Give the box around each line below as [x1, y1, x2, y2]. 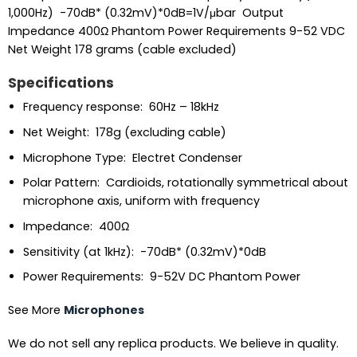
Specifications [7, 73, 114, 92]
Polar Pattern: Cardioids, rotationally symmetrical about [22, 175, 348, 191]
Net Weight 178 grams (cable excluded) [7, 41, 237, 58]
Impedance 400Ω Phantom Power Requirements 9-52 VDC [7, 23, 348, 40]
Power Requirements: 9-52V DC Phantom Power [22, 269, 300, 285]
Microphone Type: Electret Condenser [22, 149, 242, 166]
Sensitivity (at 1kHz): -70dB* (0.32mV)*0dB [22, 243, 266, 260]
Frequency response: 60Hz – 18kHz [22, 99, 219, 116]
